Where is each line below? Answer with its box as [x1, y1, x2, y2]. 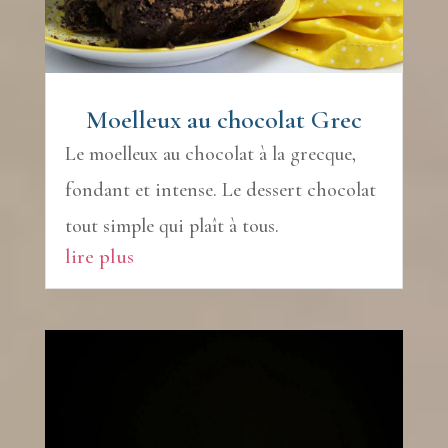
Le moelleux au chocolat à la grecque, [64, 141, 356, 166]
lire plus [64, 243, 134, 269]
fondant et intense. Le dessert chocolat [64, 177, 376, 202]
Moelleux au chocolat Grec [85, 103, 362, 135]
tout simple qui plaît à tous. [64, 213, 279, 238]
